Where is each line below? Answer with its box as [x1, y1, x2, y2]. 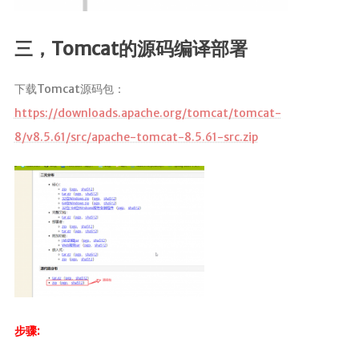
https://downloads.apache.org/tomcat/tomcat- [14, 106, 281, 121]
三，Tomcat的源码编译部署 [14, 37, 248, 60]
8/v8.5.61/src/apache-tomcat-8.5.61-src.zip [14, 130, 258, 145]
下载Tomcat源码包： [14, 82, 125, 97]
